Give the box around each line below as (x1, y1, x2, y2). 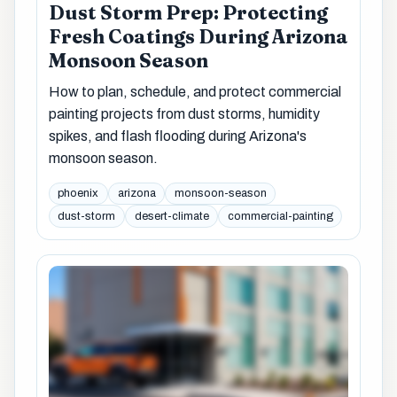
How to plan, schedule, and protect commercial (48, 84, 341, 100)
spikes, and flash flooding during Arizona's (48, 128, 307, 144)
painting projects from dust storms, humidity (48, 106, 320, 122)
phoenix (58, 187, 99, 200)
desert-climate (134, 209, 209, 222)
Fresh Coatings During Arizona (48, 25, 348, 50)
